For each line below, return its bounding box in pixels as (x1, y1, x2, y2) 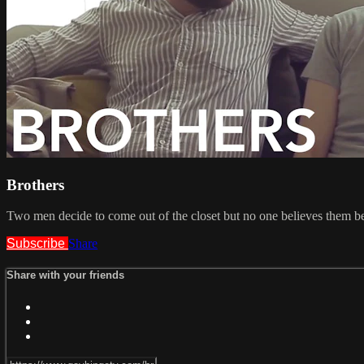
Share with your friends (6, 269, 124, 282)
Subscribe (6, 236, 68, 251)
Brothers (6, 175, 64, 193)
